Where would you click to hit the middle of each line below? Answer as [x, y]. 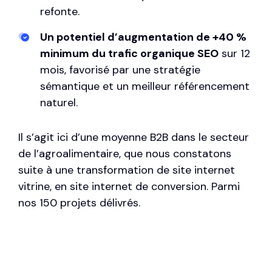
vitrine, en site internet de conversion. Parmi [129, 187]
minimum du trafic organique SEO [129, 54]
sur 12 [234, 54]
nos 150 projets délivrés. [79, 203]
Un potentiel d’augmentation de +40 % [143, 37]
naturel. [59, 103]
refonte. [60, 12]
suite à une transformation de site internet [127, 170]
